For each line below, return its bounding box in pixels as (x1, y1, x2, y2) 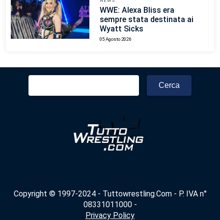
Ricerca (28, 75, 54, 84)
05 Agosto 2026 (99, 36, 131, 42)
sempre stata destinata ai (99, 14, 193, 24)
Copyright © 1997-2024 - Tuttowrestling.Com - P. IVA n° (13, 189, 207, 199)
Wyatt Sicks (99, 24, 143, 33)
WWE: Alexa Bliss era (99, 5, 174, 15)
